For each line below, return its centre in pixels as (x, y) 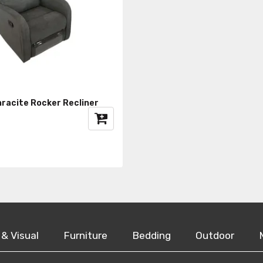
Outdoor (215, 235)
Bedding (151, 235)
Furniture (85, 235)
